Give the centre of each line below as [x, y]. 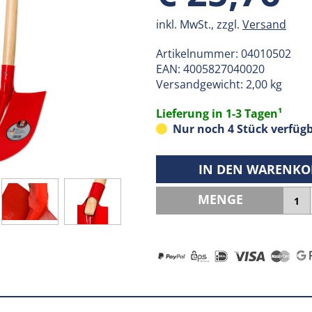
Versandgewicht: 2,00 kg [219, 84]
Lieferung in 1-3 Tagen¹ [219, 114]
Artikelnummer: [198, 54]
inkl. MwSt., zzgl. [199, 24]
